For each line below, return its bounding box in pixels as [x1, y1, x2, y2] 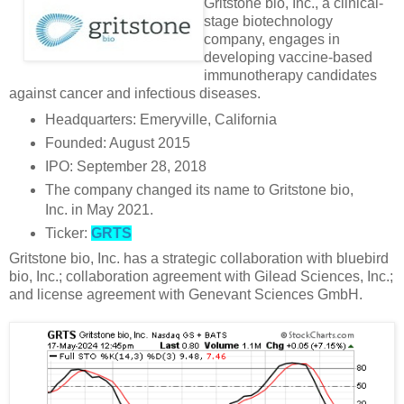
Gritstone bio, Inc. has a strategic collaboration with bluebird [9, 251, 389, 267]
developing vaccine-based [203, 49, 372, 65]
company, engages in [203, 31, 340, 47]
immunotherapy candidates [203, 67, 377, 83]
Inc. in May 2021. [44, 201, 157, 217]
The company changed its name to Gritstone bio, [44, 181, 353, 197]
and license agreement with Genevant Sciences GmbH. [9, 287, 366, 303]
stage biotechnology [203, 13, 333, 29]
